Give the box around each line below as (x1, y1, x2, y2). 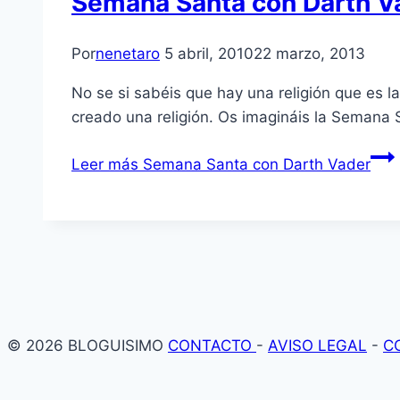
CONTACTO (168, 337, 256, 355)
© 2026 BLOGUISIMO (7, 337, 168, 355)
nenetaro (96, 45, 160, 63)
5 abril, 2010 (164, 45, 254, 63)
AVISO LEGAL (268, 337, 367, 355)
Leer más (71, 155, 138, 174)
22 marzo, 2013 (254, 45, 365, 63)
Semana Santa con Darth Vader (138, 155, 371, 174)
